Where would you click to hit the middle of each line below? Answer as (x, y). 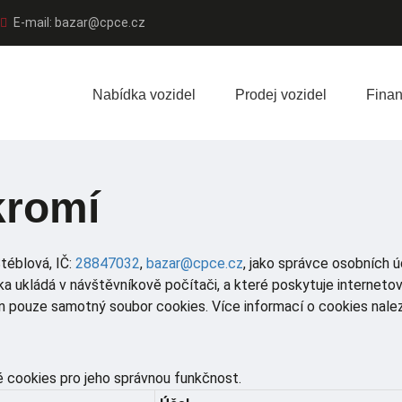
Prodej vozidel (281, 94)
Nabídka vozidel (144, 94)
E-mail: (33, 23)
